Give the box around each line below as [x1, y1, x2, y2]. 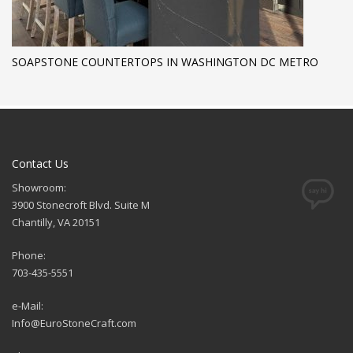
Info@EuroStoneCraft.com [12, 316, 136, 330]
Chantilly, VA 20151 [12, 215, 100, 229]
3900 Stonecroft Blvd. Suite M [12, 198, 150, 212]
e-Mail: [12, 299, 43, 313]
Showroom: [12, 180, 66, 195]
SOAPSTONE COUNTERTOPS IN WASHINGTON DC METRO [12, 54, 318, 69]
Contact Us [12, 156, 69, 171]
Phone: [12, 248, 46, 262]
